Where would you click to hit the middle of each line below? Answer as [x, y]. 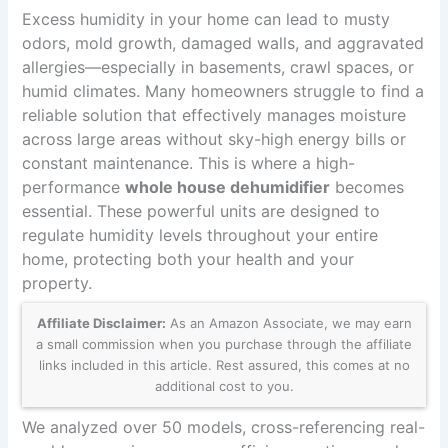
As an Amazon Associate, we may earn [288, 322]
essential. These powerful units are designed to [201, 210]
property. [57, 282]
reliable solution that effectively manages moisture [214, 114]
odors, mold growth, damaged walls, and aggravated [223, 42]
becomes [367, 186]
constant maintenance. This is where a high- [189, 162]
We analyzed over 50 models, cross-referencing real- [224, 426]
